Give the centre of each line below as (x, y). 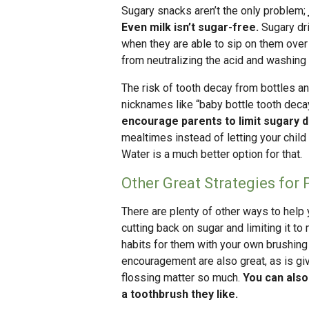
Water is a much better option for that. (212, 154)
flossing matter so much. (182, 278)
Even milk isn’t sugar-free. (190, 28)
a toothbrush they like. (180, 295)
